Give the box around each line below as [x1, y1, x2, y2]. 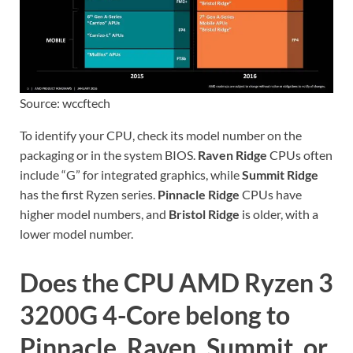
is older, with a [240, 206, 318, 222]
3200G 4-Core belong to [20, 299, 290, 331]
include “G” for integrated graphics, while [20, 167, 242, 183]
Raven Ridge [198, 147, 267, 163]
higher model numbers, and [20, 206, 169, 222]
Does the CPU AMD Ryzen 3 [20, 267, 333, 299]
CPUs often [267, 147, 333, 163]
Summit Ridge [242, 167, 318, 183]
